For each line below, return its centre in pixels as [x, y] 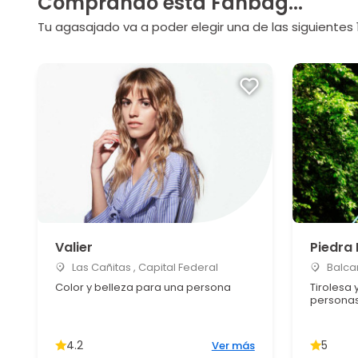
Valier [74, 247]
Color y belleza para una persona [143, 287]
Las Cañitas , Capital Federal [144, 267]
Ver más [233, 346]
